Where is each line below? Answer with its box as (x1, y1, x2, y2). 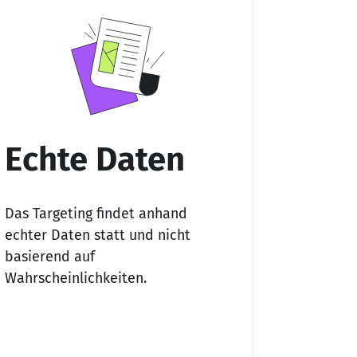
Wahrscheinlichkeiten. (5, 269, 147, 287)
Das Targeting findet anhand (5, 204, 187, 222)
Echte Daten (5, 139, 185, 180)
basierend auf (5, 247, 95, 265)
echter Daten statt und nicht (5, 226, 190, 244)
